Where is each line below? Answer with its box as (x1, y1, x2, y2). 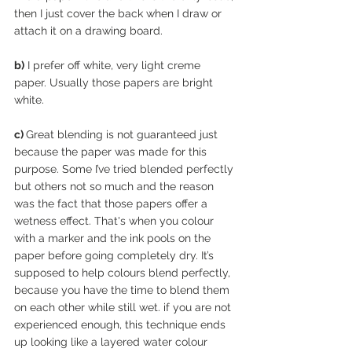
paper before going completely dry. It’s (14, 248, 217, 262)
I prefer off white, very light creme (24, 58, 203, 71)
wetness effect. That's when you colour (14, 214, 217, 227)
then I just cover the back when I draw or (14, 6, 225, 20)
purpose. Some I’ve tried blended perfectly (14, 162, 236, 175)
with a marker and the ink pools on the (14, 231, 214, 244)
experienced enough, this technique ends (14, 317, 229, 331)
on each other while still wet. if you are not (14, 300, 234, 313)
